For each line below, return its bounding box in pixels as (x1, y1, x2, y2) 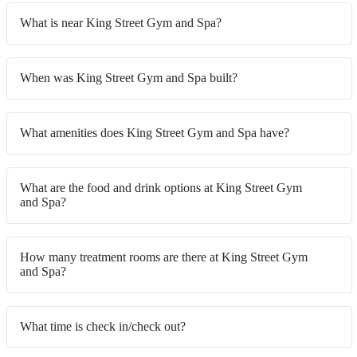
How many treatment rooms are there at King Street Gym (20, 250, 308, 265)
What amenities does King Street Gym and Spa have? (20, 126, 289, 140)
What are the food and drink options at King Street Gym (20, 181, 302, 195)
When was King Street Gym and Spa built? (20, 71, 237, 85)
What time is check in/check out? (20, 320, 186, 334)
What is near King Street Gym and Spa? (20, 16, 222, 30)
